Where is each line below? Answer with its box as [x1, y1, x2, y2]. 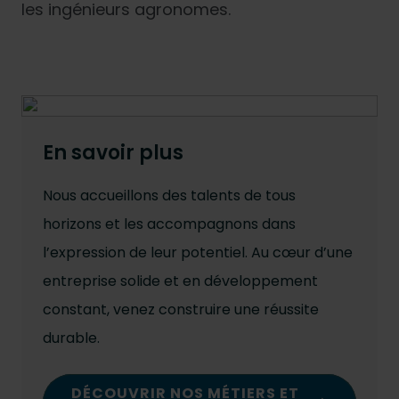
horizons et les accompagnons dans [43, 213, 296, 234]
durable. [43, 327, 100, 348]
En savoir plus [43, 138, 183, 167]
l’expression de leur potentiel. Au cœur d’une [43, 241, 353, 263]
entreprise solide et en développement [43, 270, 318, 291]
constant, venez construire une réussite [43, 298, 319, 320]
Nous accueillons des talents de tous [43, 184, 296, 206]
